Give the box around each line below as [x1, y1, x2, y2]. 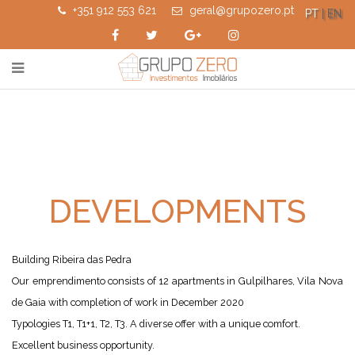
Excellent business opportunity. [12, 339, 155, 351]
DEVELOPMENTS [49, 193, 306, 231]
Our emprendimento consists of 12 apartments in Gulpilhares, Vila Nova [12, 275, 343, 287]
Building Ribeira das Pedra [12, 254, 132, 265]
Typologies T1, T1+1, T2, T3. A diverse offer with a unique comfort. [12, 318, 300, 330]
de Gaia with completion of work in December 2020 [12, 296, 244, 308]
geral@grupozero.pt [185, 4, 294, 17]
